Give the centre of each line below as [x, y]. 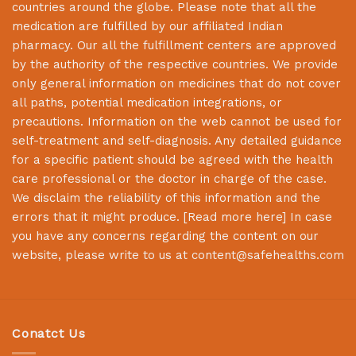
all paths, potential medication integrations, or [147, 102]
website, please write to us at [102, 255]
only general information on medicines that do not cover [176, 83]
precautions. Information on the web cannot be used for [177, 121]
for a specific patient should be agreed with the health [172, 159]
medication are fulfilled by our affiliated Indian [147, 26]
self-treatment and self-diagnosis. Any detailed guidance [177, 140]
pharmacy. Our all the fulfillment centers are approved [174, 45]
